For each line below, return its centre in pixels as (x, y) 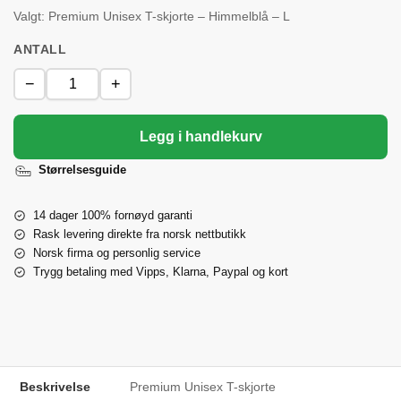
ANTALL (40, 49)
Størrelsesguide (82, 169)
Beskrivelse (55, 386)
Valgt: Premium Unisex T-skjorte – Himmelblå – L (152, 16)
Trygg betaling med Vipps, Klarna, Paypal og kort (161, 271)
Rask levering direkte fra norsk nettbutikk (140, 234)
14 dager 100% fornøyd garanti (113, 215)
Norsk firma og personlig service (117, 252)
